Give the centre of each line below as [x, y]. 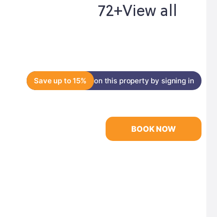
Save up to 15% [60, 81]
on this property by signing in [144, 81]
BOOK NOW [153, 129]
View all [150, 12]
